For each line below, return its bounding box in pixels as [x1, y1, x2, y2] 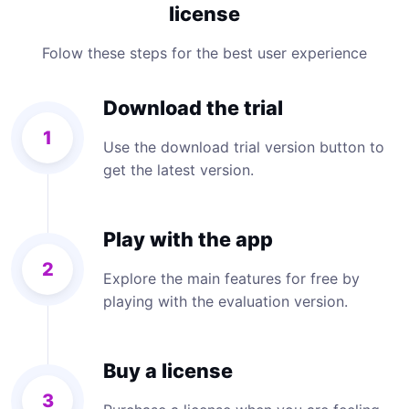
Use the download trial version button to [103, 137, 384, 156]
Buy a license [103, 358, 233, 383]
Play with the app [103, 226, 273, 251]
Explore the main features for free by [103, 268, 360, 288]
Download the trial [103, 95, 283, 120]
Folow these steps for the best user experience [42, 43, 367, 62]
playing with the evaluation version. [103, 291, 348, 310]
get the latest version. [103, 160, 254, 179]
